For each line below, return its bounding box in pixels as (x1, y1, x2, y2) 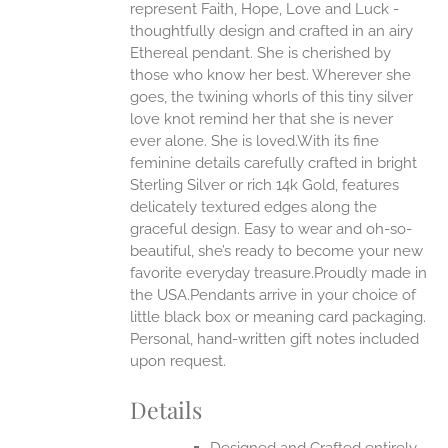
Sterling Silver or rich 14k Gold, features (130, 176, 400, 195)
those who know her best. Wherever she (130, 66, 412, 85)
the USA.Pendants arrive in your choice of (130, 286, 417, 305)
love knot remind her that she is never (130, 110, 394, 129)
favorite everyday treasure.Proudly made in (130, 264, 428, 283)
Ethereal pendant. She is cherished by (130, 44, 392, 63)
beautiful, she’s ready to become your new (130, 242, 424, 261)
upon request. (130, 352, 231, 371)
